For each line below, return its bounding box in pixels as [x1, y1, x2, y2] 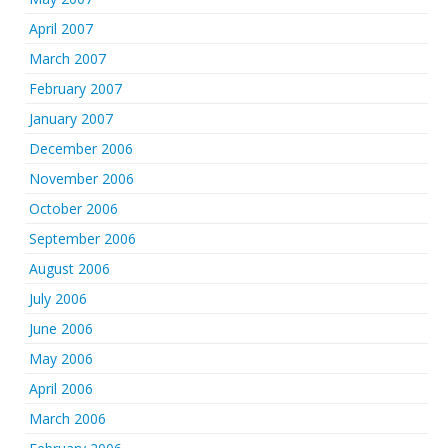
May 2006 [29, 349, 93, 368]
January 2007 [29, 109, 113, 128]
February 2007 [29, 79, 122, 98]
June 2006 [29, 319, 93, 338]
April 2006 [29, 379, 93, 398]
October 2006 [29, 199, 118, 218]
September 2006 [29, 229, 136, 248]
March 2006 [29, 409, 106, 428]
